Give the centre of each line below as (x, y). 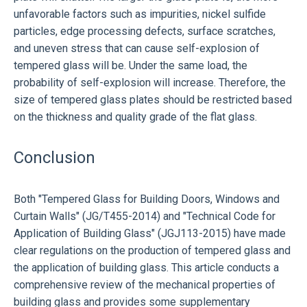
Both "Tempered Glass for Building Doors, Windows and (147, 199)
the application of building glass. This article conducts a (146, 267)
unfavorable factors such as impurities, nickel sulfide (140, 14)
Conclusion (54, 157)
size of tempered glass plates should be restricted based (153, 99)
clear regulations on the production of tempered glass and (152, 250)
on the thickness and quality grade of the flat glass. (135, 116)
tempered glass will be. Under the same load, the (131, 65)
